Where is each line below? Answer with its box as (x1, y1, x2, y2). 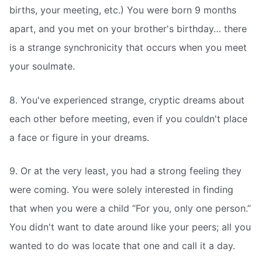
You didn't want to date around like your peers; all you (9, 221, 251, 233)
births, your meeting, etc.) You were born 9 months (9, 4, 236, 16)
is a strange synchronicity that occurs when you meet (9, 41, 247, 53)
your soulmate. (9, 60, 75, 72)
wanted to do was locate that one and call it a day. (9, 240, 235, 252)
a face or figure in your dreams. (9, 131, 149, 143)
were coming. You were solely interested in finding (9, 184, 233, 196)
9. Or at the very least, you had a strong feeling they (9, 165, 242, 177)
